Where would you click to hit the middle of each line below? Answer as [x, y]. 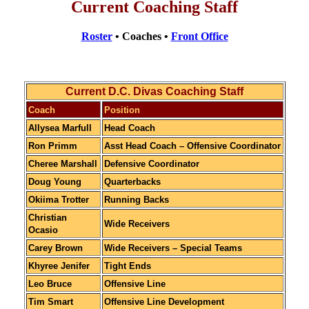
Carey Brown [55, 248]
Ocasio [43, 230]
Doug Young [54, 181]
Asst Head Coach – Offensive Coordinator [192, 146]
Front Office [199, 36]
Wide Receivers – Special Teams [173, 248]
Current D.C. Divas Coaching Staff [154, 91]
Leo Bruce [50, 283]
